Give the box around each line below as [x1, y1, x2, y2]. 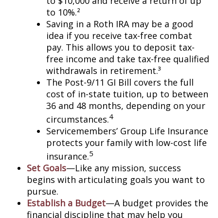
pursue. [27, 185, 58, 197]
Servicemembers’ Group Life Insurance [46, 125, 208, 137]
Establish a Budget [27, 197, 106, 209]
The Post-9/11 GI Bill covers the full [46, 76, 194, 88]
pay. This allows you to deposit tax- [46, 41, 195, 53]
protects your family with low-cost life [46, 137, 207, 148]
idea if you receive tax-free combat [46, 30, 192, 41]
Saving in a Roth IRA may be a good [46, 18, 193, 30]
